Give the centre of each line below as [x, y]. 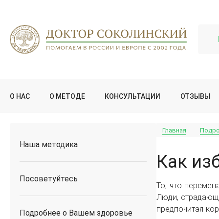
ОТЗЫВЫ [195, 96]
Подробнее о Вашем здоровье [76, 213]
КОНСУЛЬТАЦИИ [133, 96]
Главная [174, 131]
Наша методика [49, 144]
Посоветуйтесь [49, 179]
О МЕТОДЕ [67, 96]
